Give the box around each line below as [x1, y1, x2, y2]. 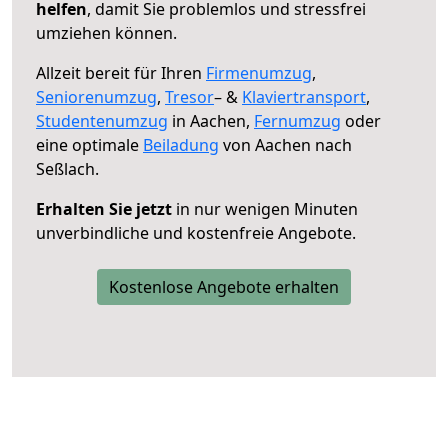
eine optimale [36, 133, 143, 156]
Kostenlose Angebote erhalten [109, 275, 339, 298]
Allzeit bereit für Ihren [36, 61, 206, 84]
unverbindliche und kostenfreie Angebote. [36, 221, 356, 244]
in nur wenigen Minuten [172, 197, 358, 220]
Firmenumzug [206, 61, 312, 84]
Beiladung [143, 133, 219, 156]
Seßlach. [36, 157, 99, 180]
